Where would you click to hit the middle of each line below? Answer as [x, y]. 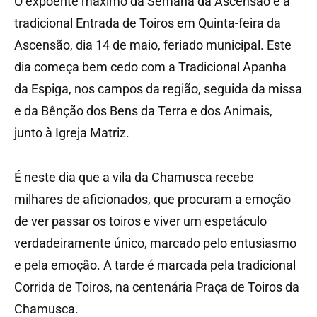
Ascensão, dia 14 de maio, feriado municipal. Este [153, 45]
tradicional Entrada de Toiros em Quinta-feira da [148, 23]
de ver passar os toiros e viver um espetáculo [140, 221]
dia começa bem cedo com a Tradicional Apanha [150, 67]
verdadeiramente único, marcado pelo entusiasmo [155, 243]
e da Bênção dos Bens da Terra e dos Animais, [143, 110]
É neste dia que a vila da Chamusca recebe [134, 177]
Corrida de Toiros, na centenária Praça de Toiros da [157, 287]
